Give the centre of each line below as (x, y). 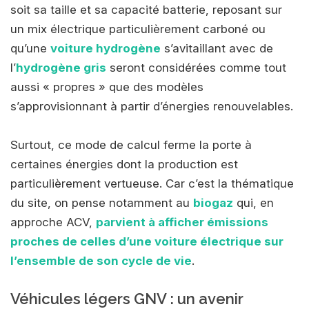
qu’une (30, 48)
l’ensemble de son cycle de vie (101, 260)
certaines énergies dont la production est (124, 164)
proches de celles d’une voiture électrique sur (147, 241)
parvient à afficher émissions (182, 222)
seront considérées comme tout (196, 67)
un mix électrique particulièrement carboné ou (138, 29)
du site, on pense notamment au (102, 202)
